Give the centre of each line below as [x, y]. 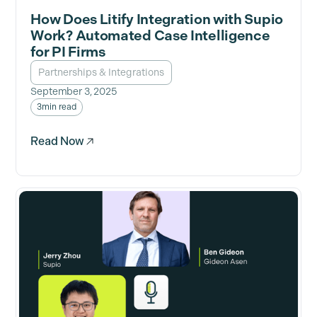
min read [59, 107]
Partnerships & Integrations [102, 73]
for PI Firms [68, 52]
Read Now [58, 142]
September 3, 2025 [74, 92]
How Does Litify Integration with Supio [157, 19]
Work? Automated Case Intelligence [150, 36]
